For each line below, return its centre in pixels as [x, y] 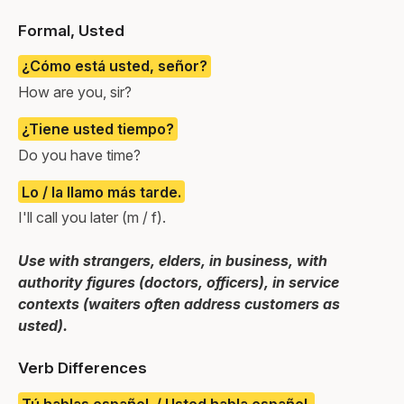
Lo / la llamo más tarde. [101, 192]
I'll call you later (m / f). [92, 218]
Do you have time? [79, 155]
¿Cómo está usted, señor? [115, 66]
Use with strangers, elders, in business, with [173, 261]
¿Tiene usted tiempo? [98, 129]
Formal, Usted [71, 30]
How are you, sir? [75, 92]
